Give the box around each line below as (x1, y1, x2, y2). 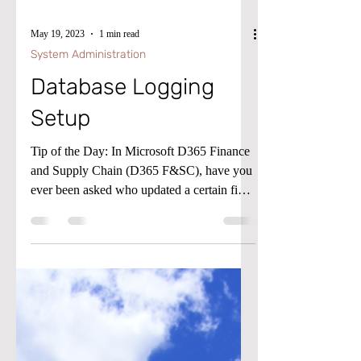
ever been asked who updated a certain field (31, 241, 253, 255)
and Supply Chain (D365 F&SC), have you (31, 222, 252, 235)
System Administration (31, 106, 146, 119)
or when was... (31, 260, 106, 274)
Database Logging (31, 131, 214, 158)
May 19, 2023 (31, 85, 85, 98)
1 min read (99, 85, 139, 98)
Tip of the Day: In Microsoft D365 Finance (31, 202, 250, 216)
